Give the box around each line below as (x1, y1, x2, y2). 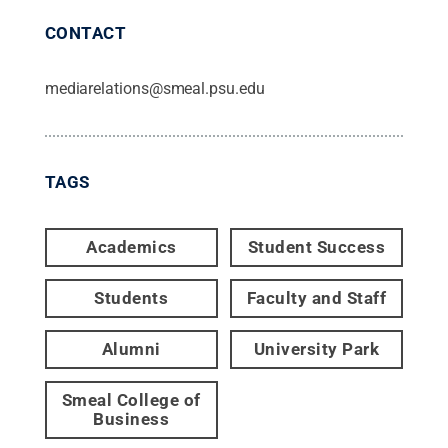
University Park (253, 339, 380, 359)
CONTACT (44, 23, 127, 43)
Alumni (101, 339, 161, 359)
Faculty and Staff (246, 288, 387, 308)
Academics (86, 237, 177, 257)
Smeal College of (61, 390, 201, 410)
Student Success (247, 237, 386, 257)
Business (93, 409, 170, 429)
